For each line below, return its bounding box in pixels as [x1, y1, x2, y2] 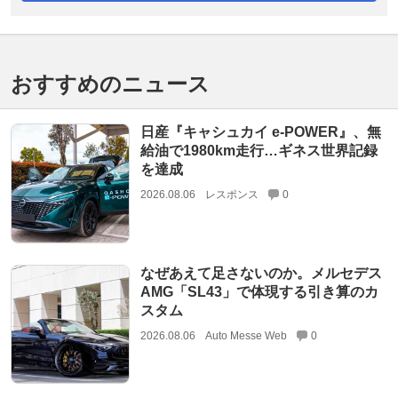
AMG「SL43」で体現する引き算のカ [139, 283, 378, 299]
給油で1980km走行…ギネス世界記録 [139, 143, 378, 159]
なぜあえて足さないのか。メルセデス [139, 265, 382, 281]
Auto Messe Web [204, 329, 287, 342]
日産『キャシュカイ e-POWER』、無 [139, 124, 381, 140]
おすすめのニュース [11, 72, 210, 97]
